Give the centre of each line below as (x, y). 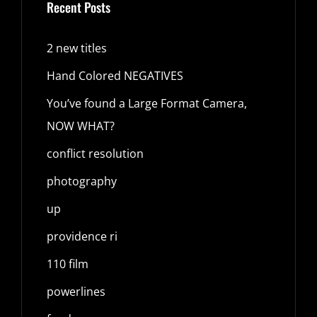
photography (82, 181)
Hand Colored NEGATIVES (115, 76)
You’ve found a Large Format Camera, (147, 104)
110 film (68, 264)
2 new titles (77, 48)
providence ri (82, 237)
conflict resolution (95, 154)
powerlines (76, 292)
